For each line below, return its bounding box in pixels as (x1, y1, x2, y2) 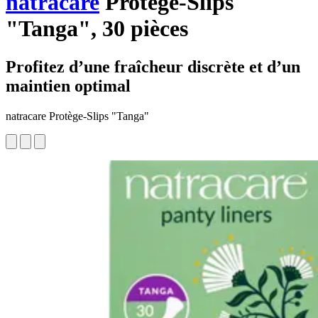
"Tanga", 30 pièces (6, 16, 188, 42)
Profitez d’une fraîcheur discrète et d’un (6, 57, 300, 76)
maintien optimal (6, 76, 131, 95)
